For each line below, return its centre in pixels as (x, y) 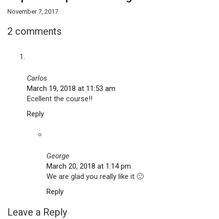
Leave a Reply (37, 212)
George (58, 156)
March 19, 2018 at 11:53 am (71, 88)
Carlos (37, 78)
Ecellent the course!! (60, 99)
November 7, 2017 (33, 11)
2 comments (34, 31)
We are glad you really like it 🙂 (95, 176)
